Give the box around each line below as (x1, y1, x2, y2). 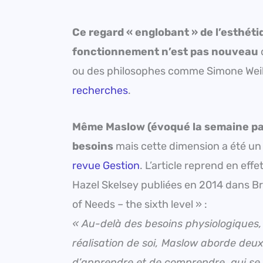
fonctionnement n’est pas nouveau (72, 45, 258, 58)
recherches (72, 83, 128, 97)
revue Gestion (72, 159, 140, 172)
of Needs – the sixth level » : (72, 197, 207, 211)
